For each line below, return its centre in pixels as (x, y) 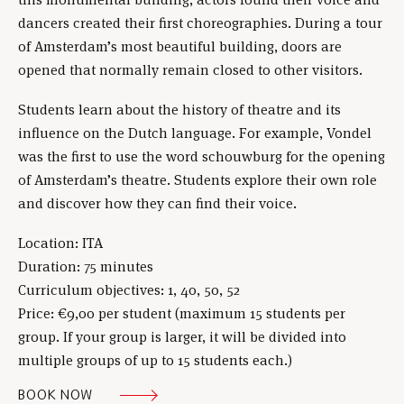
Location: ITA (60, 243)
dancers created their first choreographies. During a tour (200, 23)
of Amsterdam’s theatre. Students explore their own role (197, 180)
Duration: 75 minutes (86, 267)
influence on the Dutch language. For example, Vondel (195, 133)
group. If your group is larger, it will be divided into (182, 337)
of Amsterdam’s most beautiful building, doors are (180, 47)
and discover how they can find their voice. (157, 204)
